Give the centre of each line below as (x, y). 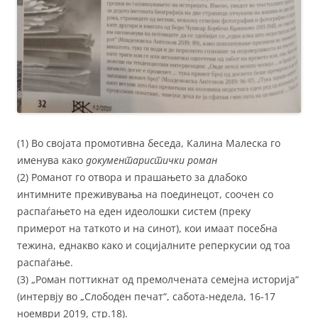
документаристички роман (152, 160)
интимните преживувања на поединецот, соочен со (145, 194)
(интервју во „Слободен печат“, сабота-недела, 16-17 (146, 296)
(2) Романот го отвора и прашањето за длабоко (132, 177)
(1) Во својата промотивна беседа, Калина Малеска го (149, 143)
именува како (51, 160)
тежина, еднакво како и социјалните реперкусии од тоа (154, 245)
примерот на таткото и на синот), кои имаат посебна (147, 228)
